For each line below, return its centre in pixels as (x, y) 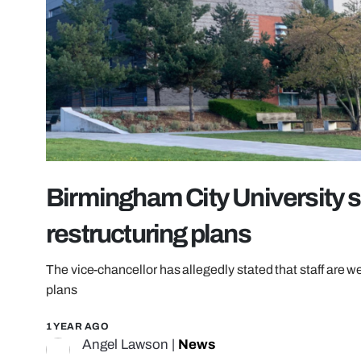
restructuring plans (148, 234)
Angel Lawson (125, 345)
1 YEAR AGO (77, 327)
